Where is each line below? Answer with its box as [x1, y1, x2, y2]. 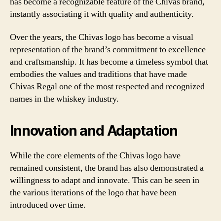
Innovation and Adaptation [10, 122, 178, 139]
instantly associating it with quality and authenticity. [10, 8, 194, 20]
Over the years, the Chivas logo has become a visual [10, 32, 193, 43]
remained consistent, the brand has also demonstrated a [10, 162, 204, 174]
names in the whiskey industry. [10, 93, 119, 105]
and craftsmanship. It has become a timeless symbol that [10, 56, 208, 68]
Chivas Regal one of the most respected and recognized [10, 81, 205, 92]
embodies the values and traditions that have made [10, 69, 187, 80]
